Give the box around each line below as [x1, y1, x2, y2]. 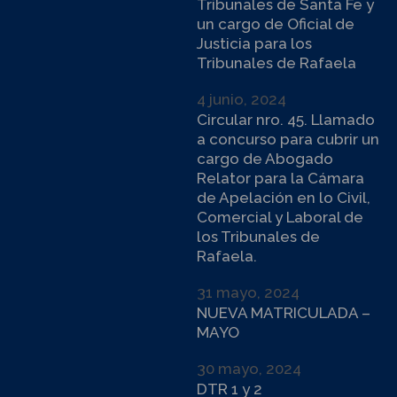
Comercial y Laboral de [197, 208, 363, 226]
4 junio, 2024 [197, 90, 286, 108]
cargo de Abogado [197, 150, 333, 167]
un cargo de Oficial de [197, 15, 354, 33]
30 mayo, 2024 [197, 360, 301, 378]
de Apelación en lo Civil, [197, 189, 370, 206]
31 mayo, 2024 [197, 284, 300, 301]
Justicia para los [197, 35, 312, 52]
